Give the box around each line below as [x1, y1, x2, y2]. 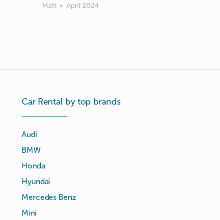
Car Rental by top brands [22, 96, 121, 107]
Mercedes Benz [22, 192, 76, 202]
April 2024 [66, 1, 99, 10]
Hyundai [22, 177, 51, 186]
